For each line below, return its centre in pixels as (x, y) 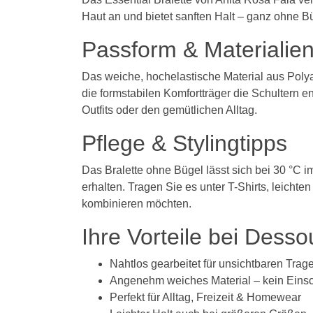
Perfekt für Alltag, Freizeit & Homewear (205, 297)
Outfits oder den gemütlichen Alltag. (169, 110)
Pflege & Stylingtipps (184, 143)
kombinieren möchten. (137, 203)
